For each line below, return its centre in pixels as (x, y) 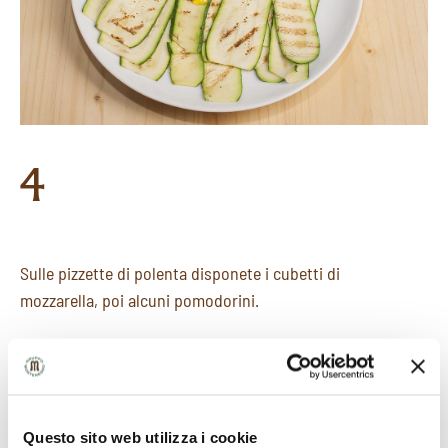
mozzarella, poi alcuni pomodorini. (139, 300)
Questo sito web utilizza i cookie (140, 436)
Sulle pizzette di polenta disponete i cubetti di (180, 273)
